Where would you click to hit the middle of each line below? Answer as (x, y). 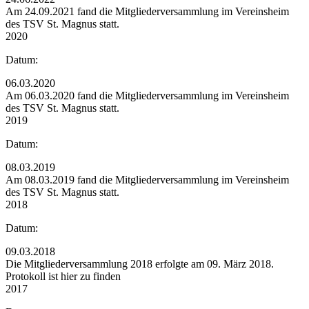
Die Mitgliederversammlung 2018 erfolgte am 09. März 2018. (140, 263)
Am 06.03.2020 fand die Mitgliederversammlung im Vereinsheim (147, 95)
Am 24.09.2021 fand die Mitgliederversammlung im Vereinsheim (147, 11)
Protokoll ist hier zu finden (63, 276)
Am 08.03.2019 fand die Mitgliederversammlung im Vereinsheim (147, 179)
